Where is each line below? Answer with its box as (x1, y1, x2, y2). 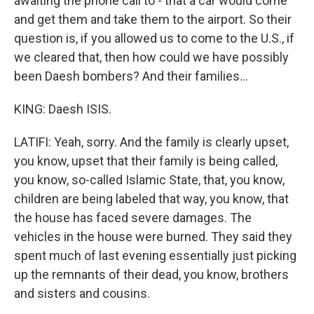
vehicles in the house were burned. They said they (14, 229, 292, 244)
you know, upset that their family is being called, (14, 153, 278, 168)
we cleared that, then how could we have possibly (14, 50, 289, 64)
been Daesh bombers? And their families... (14, 69, 248, 83)
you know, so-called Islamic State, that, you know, (14, 172, 285, 187)
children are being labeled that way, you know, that (14, 191, 289, 206)
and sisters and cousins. (14, 286, 150, 301)
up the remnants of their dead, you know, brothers (14, 267, 289, 282)
